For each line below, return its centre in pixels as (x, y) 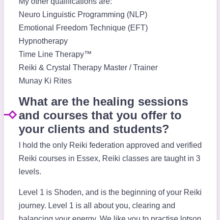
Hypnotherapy (43, 41)
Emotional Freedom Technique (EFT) (83, 27)
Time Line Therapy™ (55, 54)
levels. (30, 171)
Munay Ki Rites (45, 81)
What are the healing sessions (103, 101)
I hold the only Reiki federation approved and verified (110, 145)
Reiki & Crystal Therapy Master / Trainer (88, 67)
